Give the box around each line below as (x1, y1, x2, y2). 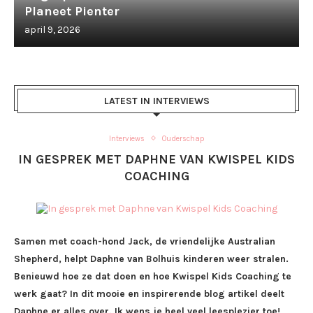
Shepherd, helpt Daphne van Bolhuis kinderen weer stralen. (14, 252, 289, 265)
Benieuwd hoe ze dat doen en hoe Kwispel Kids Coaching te (14, 270, 291, 282)
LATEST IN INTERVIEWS (103, 94, 210, 107)
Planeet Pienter (24, 3, 119, 19)
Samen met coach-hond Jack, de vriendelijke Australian (14, 235, 275, 247)
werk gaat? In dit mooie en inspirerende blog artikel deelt (14, 287, 284, 300)
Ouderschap (161, 133, 205, 143)
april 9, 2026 (24, 23, 80, 36)
